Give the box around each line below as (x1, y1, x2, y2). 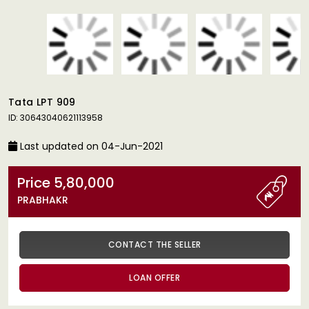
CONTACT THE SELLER (108, 238, 201, 250)
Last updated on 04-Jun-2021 (17, 139, 163, 153)
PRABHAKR (17, 192, 68, 207)
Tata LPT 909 (8, 94, 76, 109)
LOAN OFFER (129, 271, 180, 283)
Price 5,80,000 (54, 172, 114, 192)
